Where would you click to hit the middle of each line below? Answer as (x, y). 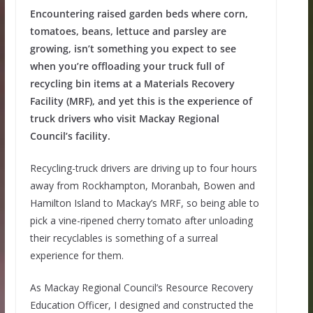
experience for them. (77, 256)
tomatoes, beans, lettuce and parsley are (128, 31)
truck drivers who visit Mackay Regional (124, 119)
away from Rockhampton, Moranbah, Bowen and (142, 186)
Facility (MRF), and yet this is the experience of (141, 101)
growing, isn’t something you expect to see (133, 49)
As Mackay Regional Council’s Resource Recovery (141, 288)
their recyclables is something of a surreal (124, 238)
